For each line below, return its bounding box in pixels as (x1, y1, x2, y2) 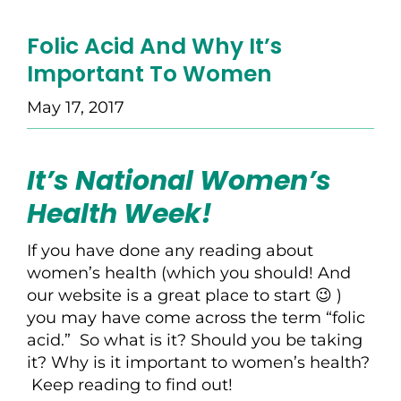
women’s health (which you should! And (27, 262, 351, 283)
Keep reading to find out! (27, 374, 233, 395)
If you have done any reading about (27, 240, 313, 260)
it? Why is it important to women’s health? (27, 352, 370, 372)
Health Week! (27, 194, 212, 233)
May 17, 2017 (27, 97, 124, 117)
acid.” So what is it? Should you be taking (27, 329, 363, 350)
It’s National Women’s (27, 161, 331, 200)
